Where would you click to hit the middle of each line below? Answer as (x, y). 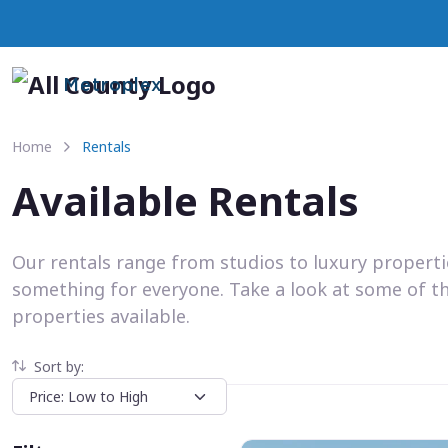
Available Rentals (185, 200)
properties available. (101, 316)
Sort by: (59, 366)
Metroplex (113, 85)
